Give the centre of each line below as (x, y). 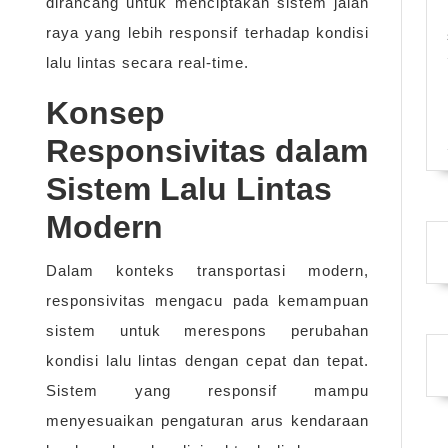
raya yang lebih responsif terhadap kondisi (207, 33)
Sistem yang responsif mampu (207, 391)
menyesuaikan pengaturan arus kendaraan (207, 421)
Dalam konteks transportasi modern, (207, 271)
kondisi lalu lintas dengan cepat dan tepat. (207, 361)
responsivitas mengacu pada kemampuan (207, 301)
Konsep (105, 113)
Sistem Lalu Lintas (189, 189)
